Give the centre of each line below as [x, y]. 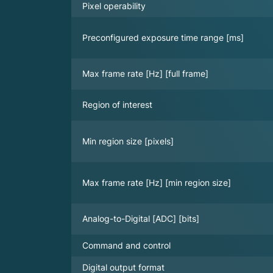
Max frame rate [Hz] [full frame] [145, 73]
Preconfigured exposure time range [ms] [163, 37]
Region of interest [117, 104]
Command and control [126, 245]
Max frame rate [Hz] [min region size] [157, 183]
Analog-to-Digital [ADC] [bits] [141, 218]
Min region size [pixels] [128, 141]
